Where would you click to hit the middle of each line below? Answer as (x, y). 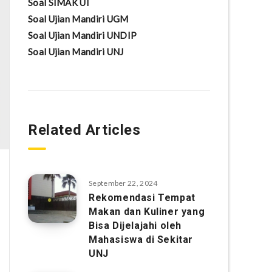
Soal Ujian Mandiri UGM (78, 19)
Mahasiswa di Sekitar (141, 240)
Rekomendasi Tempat (142, 198)
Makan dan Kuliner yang (147, 212)
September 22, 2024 (123, 183)
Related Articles (84, 130)
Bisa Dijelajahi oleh (135, 226)
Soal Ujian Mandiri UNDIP (83, 35)
